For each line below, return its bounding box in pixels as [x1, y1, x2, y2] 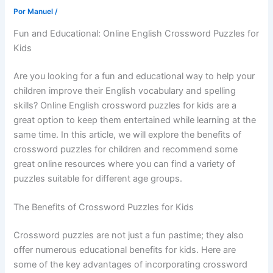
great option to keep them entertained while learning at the [13, 114, 257, 126]
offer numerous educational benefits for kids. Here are [13, 244, 236, 256]
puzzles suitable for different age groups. [13, 172, 183, 184]
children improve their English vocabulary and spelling [13, 85, 236, 96]
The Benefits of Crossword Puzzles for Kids [13, 202, 194, 213]
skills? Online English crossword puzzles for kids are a [13, 99, 237, 111]
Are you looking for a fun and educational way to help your [13, 70, 255, 82]
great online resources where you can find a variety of [13, 158, 236, 169]
